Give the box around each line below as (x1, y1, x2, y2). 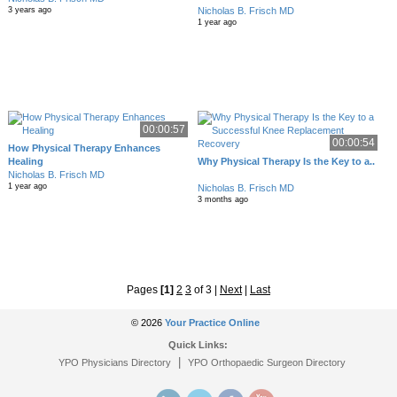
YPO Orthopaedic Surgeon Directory (187, 357, 346, 368)
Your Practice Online (164, 317, 260, 328)
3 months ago (198, 195, 249, 204)
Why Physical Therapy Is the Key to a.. (198, 156, 376, 167)
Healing (7, 156, 43, 167)
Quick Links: (168, 339, 229, 350)
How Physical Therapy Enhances (7, 143, 160, 153)
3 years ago (7, 5, 51, 15)
